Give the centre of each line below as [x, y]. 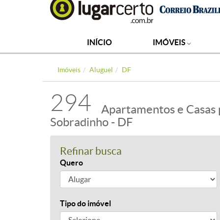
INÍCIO [100, 42]
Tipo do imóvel [85, 203]
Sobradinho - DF [92, 122]
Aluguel [101, 70]
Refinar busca [91, 151]
